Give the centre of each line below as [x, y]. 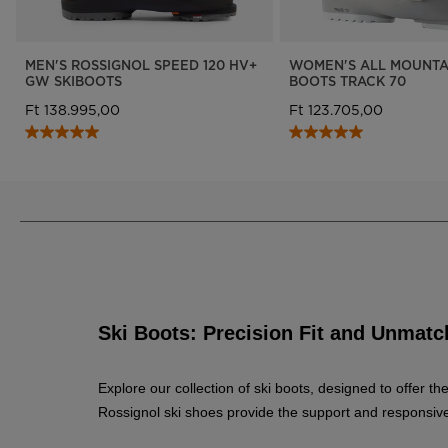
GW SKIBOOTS [73, 80]
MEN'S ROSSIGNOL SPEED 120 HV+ [141, 64]
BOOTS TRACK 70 [347, 80]
